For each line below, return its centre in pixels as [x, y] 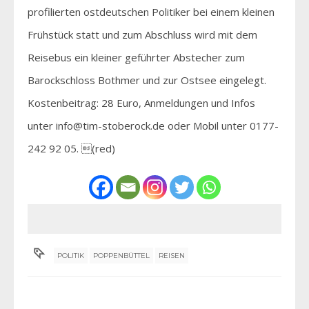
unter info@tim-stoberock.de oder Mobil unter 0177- [153, 125]
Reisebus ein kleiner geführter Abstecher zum [136, 57]
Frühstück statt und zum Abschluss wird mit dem [142, 34]
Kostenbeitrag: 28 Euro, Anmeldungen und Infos [141, 102]
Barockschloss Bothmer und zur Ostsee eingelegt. [147, 80]
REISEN [172, 255]
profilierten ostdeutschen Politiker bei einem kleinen [151, 11]
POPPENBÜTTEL [122, 255]
